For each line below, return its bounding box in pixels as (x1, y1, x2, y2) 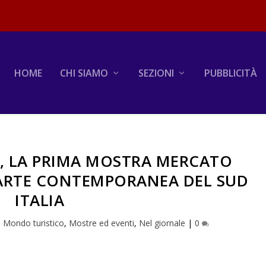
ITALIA (15, 189, 65, 211)
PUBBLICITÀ (204, 66, 257, 80)
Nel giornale (138, 217, 185, 229)
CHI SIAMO (59, 66, 108, 80)
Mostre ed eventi (68, 217, 134, 229)
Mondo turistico (2, 217, 64, 229)
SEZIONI (138, 66, 174, 80)
